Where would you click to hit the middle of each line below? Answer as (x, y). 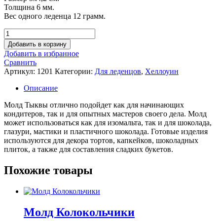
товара (15, 41)
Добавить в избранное (41, 53)
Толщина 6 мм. (29, 7)
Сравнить (20, 62)
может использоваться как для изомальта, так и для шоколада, (108, 122)
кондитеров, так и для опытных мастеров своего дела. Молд (105, 113)
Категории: (75, 71)
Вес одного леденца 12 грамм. (55, 16)
